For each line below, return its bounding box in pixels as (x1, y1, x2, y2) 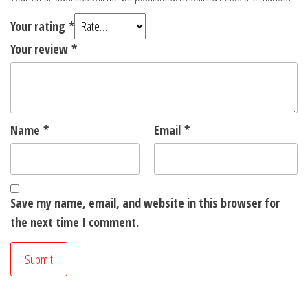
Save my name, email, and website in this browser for (10, 195, 280, 212)
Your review (10, 41, 71, 58)
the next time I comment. (10, 214, 139, 231)
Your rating (10, 18, 69, 35)
